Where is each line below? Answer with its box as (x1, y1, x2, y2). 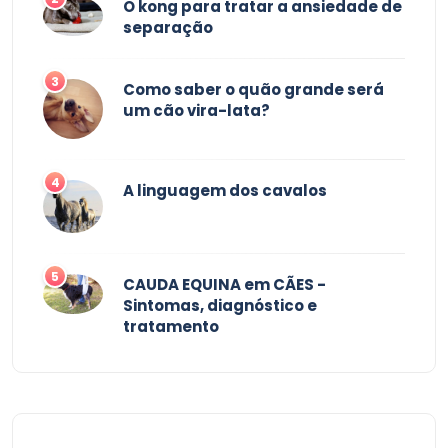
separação (123, 16, 213, 38)
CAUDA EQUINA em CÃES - (123, 273, 326, 295)
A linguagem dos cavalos (123, 179, 327, 201)
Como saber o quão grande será (123, 78, 384, 100)
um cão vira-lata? (123, 99, 270, 121)
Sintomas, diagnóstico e (123, 294, 317, 316)
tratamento (123, 315, 219, 337)
